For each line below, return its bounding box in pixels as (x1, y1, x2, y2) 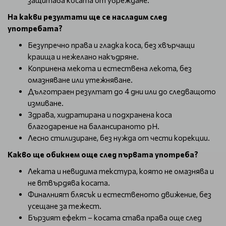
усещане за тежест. (28, 201, 101, 210)
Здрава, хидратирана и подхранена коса (28, 110, 172, 119)
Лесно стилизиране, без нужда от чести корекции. (28, 133, 210, 142)
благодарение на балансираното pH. (28, 122, 159, 131)
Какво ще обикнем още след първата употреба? (8, 150, 198, 159)
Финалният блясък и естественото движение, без (28, 190, 211, 199)
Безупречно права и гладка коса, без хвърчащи (28, 40, 195, 49)
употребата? (8, 24, 63, 33)
